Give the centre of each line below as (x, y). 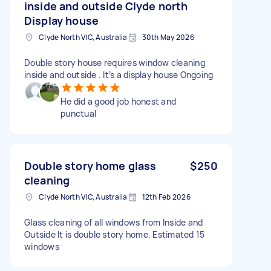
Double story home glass (90, 165)
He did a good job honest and (118, 101)
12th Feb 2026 (166, 197)
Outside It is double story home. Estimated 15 (115, 234)
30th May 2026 (168, 37)
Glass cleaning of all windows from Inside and (114, 222)
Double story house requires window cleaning (115, 62)
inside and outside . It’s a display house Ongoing (119, 74)
